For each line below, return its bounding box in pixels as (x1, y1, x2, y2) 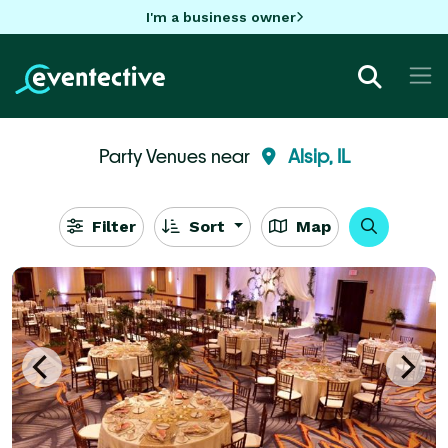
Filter (86, 216, 136, 236)
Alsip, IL (287, 144, 350, 167)
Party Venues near (98, 144, 254, 167)
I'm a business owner (145, 8, 296, 25)
